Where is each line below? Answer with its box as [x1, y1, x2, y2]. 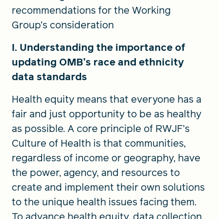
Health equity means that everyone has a [12, 92, 201, 106]
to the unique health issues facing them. [12, 195, 197, 209]
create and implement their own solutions [12, 180, 205, 194]
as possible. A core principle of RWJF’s [12, 121, 190, 135]
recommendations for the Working [12, 3, 171, 17]
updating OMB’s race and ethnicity [12, 55, 184, 69]
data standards [12, 69, 89, 84]
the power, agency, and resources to [12, 165, 180, 179]
